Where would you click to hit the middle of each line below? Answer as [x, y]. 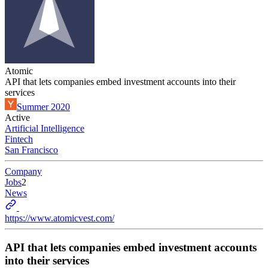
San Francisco [31, 150]
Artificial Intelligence [45, 128]
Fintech [19, 139]
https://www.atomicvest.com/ [60, 218]
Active [17, 118]
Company [23, 171]
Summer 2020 [43, 107]
